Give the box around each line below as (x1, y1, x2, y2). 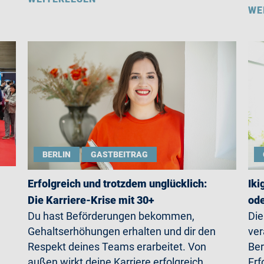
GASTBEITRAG (91, 150, 148, 159)
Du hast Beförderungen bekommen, (28, 210, 195, 222)
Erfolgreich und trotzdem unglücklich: (28, 177, 207, 190)
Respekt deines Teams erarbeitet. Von (28, 240, 207, 253)
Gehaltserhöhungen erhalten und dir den (28, 225, 216, 237)
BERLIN (42, 150, 71, 159)
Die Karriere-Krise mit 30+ (28, 194, 155, 206)
